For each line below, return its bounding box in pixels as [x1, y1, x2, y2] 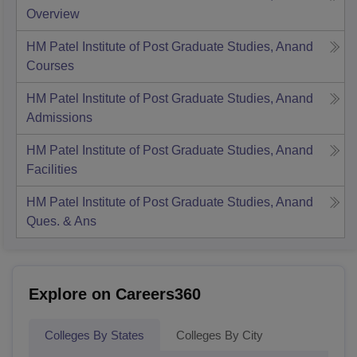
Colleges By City [176, 328, 263, 342]
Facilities [26, 163, 77, 176]
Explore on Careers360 [29, 285, 201, 303]
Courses [26, 59, 74, 73]
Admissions [26, 111, 92, 124]
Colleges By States [45, 328, 144, 342]
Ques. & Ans [26, 214, 96, 228]
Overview [26, 7, 80, 21]
